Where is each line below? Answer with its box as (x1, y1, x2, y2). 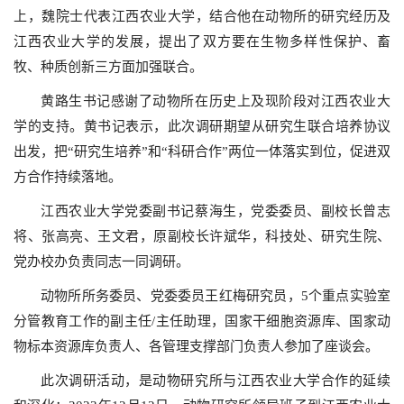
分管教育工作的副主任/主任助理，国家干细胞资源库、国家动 (14, 314, 390, 328)
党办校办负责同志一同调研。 (14, 254, 189, 269)
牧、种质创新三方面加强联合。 (14, 60, 203, 74)
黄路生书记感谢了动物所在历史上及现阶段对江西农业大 (41, 94, 390, 108)
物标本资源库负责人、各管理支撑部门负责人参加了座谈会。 (14, 339, 379, 353)
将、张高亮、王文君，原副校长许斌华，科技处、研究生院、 (14, 229, 390, 243)
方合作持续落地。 (14, 170, 122, 184)
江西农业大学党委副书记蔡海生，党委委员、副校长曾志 (41, 204, 390, 218)
